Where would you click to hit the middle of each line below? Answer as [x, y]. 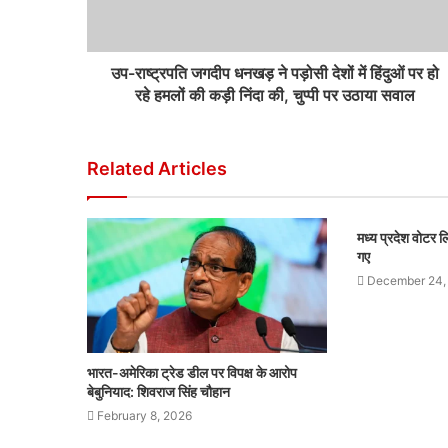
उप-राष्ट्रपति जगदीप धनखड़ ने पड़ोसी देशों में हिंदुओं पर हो [274, 73]
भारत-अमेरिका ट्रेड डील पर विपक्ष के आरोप [192, 373]
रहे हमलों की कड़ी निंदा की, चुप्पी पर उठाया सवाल [274, 95]
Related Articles [157, 168]
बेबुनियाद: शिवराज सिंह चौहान [158, 392]
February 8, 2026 [144, 416]
